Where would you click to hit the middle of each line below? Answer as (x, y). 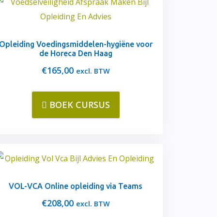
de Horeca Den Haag (76, 53)
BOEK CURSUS (79, 105)
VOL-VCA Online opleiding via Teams (76, 186)
